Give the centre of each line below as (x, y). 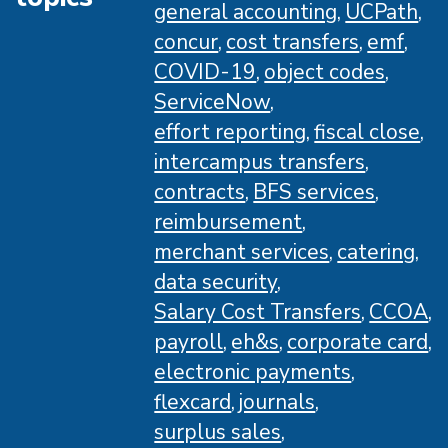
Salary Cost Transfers (258, 311)
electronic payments (253, 371)
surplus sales (218, 431)
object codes (325, 71)
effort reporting (230, 131)
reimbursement (228, 221)
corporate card (358, 341)
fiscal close (367, 131)
